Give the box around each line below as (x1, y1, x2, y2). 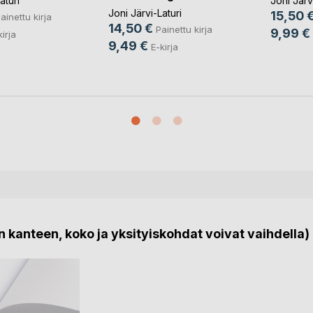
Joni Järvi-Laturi (108, 6, 182, 19)
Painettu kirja (155, 23, 212, 35)
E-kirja (150, 41, 178, 52)
